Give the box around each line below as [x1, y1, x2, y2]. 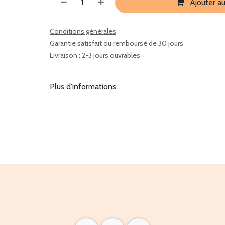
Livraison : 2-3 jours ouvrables [49, 51, 140, 60]
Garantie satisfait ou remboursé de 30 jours [49, 39, 183, 48]
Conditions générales [49, 27, 116, 36]
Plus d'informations [49, 81, 116, 91]
